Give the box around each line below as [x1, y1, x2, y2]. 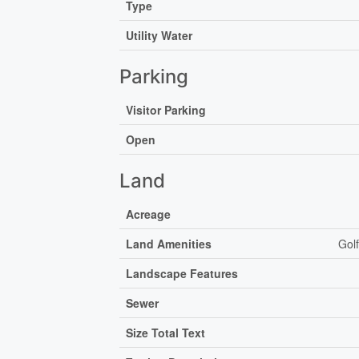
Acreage [126, 205, 171, 222]
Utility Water [126, 26, 193, 43]
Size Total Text [126, 324, 206, 341]
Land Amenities [126, 235, 212, 252]
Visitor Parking [126, 101, 207, 118]
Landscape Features [126, 264, 239, 281]
